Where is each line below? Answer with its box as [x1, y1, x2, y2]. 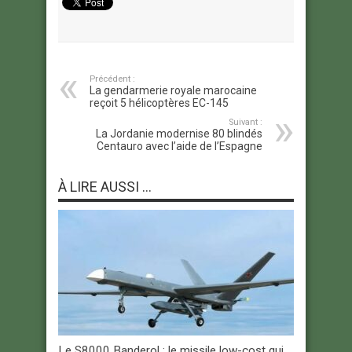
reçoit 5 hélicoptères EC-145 [90, 97, 229, 110]
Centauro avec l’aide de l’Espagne [97, 140, 262, 153]
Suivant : [229, 117, 262, 128]
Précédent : [90, 74, 135, 85]
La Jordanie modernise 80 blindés [96, 127, 262, 141]
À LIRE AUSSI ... [58, 178, 152, 196]
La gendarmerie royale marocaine [90, 84, 257, 97]
